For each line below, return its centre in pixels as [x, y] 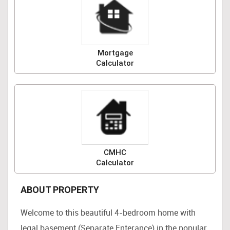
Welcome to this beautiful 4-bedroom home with [108, 213]
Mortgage [115, 53]
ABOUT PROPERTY [60, 190]
